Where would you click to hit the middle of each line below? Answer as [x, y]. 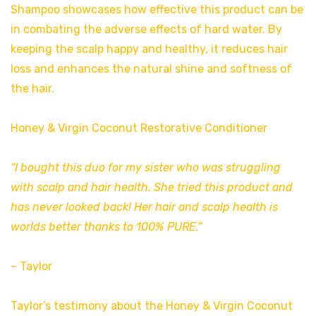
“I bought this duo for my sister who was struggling [146, 168]
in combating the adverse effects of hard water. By [146, 30]
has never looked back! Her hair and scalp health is [144, 207]
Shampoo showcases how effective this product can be [157, 10]
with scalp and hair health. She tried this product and [152, 188]
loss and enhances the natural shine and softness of [151, 69]
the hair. [32, 89]
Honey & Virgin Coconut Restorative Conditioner [139, 128]
